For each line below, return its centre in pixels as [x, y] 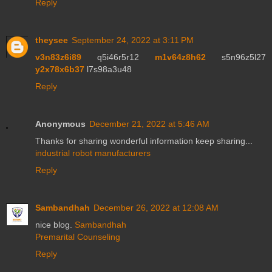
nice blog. [55, 225]
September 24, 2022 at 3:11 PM [133, 40]
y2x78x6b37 [60, 70]
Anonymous [60, 124]
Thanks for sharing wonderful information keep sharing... [144, 141]
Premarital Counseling [78, 237]
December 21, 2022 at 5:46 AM [149, 124]
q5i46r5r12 [118, 57]
